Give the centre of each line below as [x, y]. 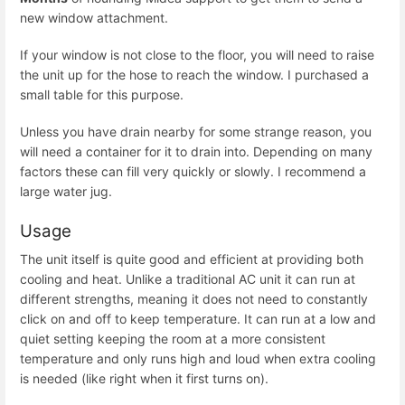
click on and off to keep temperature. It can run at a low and [198, 318]
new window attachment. [94, 17]
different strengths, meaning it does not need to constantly [194, 298]
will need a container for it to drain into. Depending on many [196, 152]
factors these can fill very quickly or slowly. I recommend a [193, 172]
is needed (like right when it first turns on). [144, 378]
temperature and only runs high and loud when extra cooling [198, 358]
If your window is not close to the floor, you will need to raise [197, 55]
